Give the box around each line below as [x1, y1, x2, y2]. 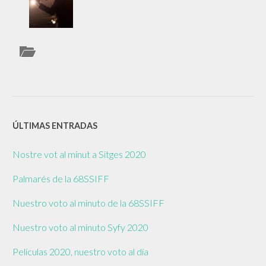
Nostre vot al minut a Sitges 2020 [12, 148, 147, 160]
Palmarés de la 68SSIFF [12, 172, 110, 184]
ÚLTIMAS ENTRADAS [12, 120, 98, 131]
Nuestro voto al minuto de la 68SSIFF [12, 197, 165, 208]
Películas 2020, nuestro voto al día [12, 245, 149, 257]
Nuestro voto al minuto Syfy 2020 [12, 221, 149, 233]
